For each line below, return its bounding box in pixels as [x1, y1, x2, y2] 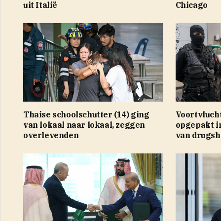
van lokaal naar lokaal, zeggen [23, 119, 146, 130]
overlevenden [23, 130, 79, 140]
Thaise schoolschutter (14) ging [23, 109, 149, 119]
